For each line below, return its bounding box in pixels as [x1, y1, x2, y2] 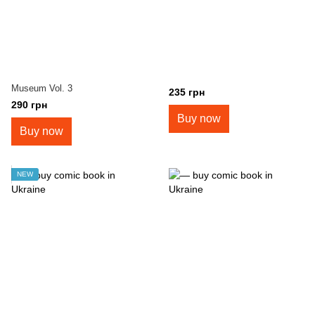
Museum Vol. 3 [11, 83, 72, 94]
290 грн [11, 99, 47, 111]
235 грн [169, 86, 205, 98]
